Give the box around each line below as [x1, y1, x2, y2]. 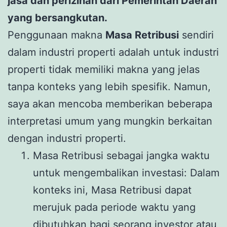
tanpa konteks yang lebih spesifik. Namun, [8, 80, 211, 93]
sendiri [179, 28, 214, 41]
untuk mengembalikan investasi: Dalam [33, 166, 219, 179]
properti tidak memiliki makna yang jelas [8, 63, 200, 75]
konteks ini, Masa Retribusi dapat [33, 183, 192, 196]
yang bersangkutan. [8, 11, 107, 24]
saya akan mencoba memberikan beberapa [8, 97, 212, 110]
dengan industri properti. [8, 132, 126, 144]
